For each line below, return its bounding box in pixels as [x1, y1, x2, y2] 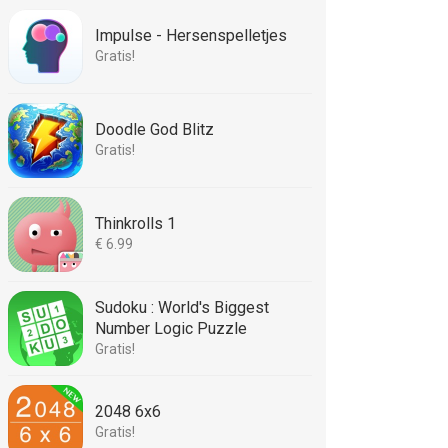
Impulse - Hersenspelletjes [95, 26, 287, 45]
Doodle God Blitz [95, 120, 214, 139]
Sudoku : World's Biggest [95, 298, 269, 317]
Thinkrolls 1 [95, 214, 176, 233]
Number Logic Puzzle [95, 319, 247, 338]
